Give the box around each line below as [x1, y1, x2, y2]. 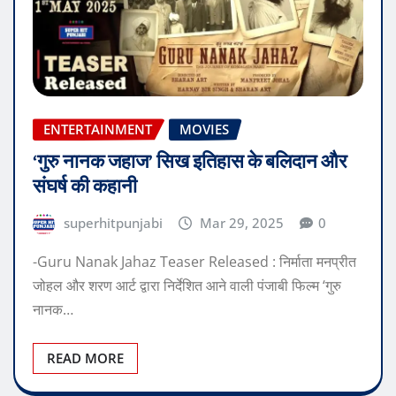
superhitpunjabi [63, 214, 163, 232]
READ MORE [47, 348, 124, 367]
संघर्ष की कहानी [33, 173, 137, 201]
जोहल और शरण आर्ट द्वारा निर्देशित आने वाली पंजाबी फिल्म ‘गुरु [33, 275, 341, 295]
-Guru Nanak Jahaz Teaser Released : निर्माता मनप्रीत [33, 251, 356, 271]
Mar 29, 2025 [200, 214, 285, 232]
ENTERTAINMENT [43, 120, 152, 139]
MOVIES [179, 120, 229, 139]
